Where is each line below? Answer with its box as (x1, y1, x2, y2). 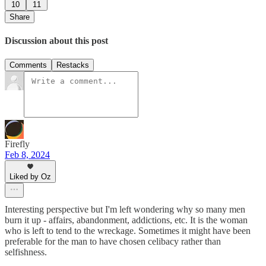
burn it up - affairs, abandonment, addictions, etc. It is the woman (5, 215, 248, 226)
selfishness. (5, 247, 47, 258)
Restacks (56, 61, 89, 70)
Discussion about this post (5, 35, 108, 46)
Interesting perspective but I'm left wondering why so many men (5, 204, 245, 215)
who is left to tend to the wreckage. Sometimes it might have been (5, 226, 251, 236)
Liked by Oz (9, 172, 51, 182)
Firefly (5, 139, 30, 150)
